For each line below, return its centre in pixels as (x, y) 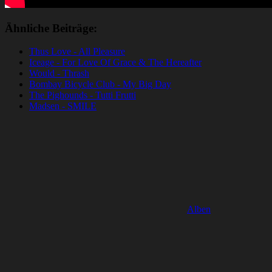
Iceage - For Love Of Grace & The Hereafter (115, 63)
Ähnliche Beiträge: (51, 28)
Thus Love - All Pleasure (77, 52)
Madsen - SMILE (63, 106)
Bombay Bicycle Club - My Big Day (100, 84)
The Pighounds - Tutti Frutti (83, 95)
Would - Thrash (59, 73)
